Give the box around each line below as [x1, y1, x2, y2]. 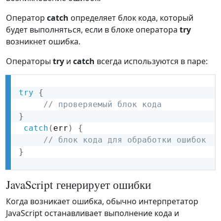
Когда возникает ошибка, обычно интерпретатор [6, 196, 198, 207]
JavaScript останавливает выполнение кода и [6, 208, 179, 219]
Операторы [6, 56, 53, 67]
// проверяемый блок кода [43, 100, 162, 110]
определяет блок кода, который [69, 12, 193, 24]
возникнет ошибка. [6, 36, 80, 47]
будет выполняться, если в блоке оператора [6, 24, 180, 36]
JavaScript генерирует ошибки [6, 177, 151, 193]
